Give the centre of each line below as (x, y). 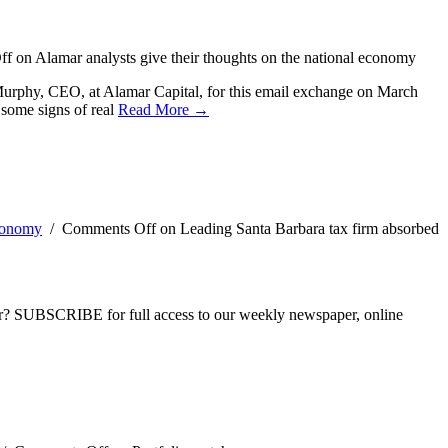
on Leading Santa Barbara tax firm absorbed (297, 229)
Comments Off (109, 229)
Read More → (163, 110)
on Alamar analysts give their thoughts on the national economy (214, 58)
